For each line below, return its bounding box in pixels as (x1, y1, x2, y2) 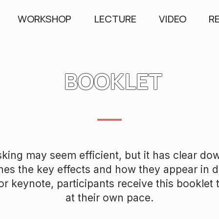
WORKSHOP (18, 12, 71, 25)
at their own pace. (66, 192, 153, 204)
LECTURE (94, 12, 136, 25)
